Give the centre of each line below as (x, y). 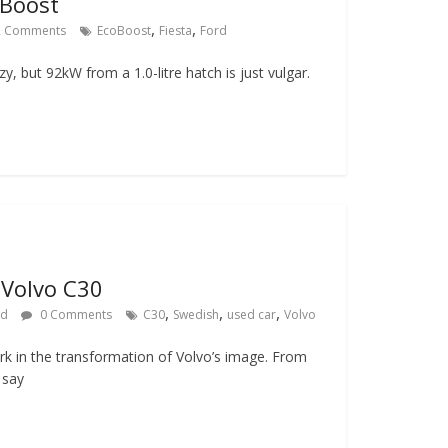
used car (251, 314)
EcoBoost (123, 30)
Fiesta (175, 30)
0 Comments (74, 314)
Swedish (195, 314)
